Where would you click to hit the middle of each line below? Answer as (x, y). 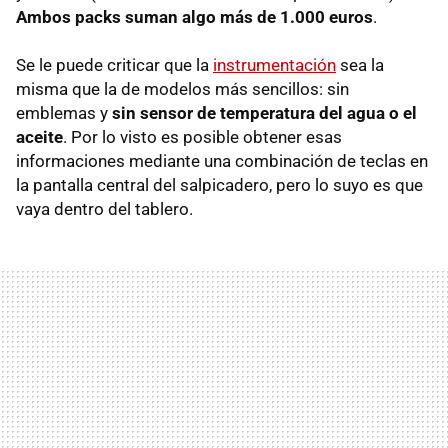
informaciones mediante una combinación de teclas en (222, 161)
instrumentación (274, 65)
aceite (39, 137)
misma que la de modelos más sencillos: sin (182, 89)
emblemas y (64, 113)
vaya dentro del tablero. (104, 209)
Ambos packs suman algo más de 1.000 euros (194, 17)
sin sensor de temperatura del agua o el (264, 113)
